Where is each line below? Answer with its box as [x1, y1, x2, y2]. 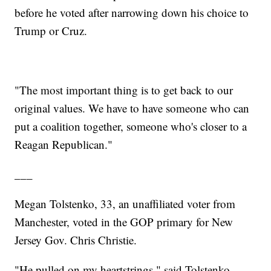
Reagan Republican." [15, 137, 113, 152]
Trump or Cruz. [15, 23, 88, 39]
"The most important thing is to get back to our [15, 82, 233, 98]
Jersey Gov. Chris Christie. [15, 232, 137, 248]
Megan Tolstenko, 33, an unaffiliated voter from [15, 196, 236, 212]
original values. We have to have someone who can [15, 100, 250, 116]
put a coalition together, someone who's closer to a [15, 119, 247, 134]
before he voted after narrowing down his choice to [15, 5, 249, 21]
